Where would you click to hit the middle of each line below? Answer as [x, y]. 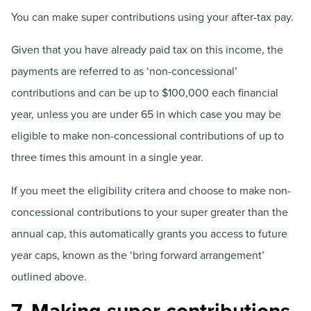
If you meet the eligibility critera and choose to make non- [151, 190]
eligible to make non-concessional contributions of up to [148, 136]
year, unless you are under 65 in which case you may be [146, 114]
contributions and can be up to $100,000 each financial [145, 93]
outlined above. [49, 276]
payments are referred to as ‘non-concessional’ [124, 71]
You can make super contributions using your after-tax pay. [152, 17]
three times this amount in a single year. [107, 157]
